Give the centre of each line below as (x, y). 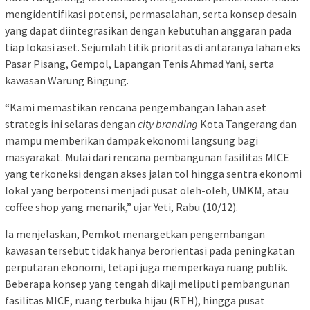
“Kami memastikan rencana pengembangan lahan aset (136, 108)
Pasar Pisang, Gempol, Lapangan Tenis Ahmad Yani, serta (139, 64)
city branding (168, 124)
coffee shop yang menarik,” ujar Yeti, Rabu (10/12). (121, 207)
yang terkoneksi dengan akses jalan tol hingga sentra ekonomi (153, 174)
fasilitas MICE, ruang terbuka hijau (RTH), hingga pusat (135, 301)
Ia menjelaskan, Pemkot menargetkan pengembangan (135, 234)
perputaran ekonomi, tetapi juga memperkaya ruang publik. (146, 267)
